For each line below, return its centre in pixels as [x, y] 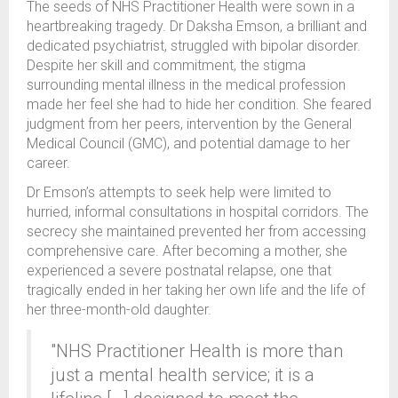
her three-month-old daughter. [119, 310]
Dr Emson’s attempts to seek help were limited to [179, 193]
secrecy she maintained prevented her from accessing [196, 232]
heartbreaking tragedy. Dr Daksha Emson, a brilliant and [197, 27]
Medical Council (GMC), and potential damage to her [188, 144]
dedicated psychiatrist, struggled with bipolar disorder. [194, 46]
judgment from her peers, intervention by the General [189, 124]
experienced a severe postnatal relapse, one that [179, 271]
